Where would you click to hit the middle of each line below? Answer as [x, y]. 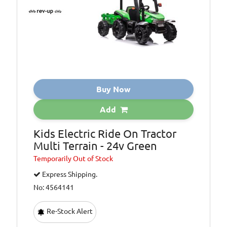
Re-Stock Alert [69, 212]
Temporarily [53, 159]
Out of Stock [93, 159]
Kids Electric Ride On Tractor [105, 134]
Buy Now [113, 89]
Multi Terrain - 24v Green [96, 146]
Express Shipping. [69, 175]
